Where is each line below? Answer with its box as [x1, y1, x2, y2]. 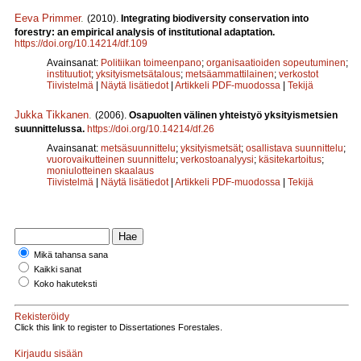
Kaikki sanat [34, 263, 81, 274]
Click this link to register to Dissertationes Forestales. [15, 322, 222, 332]
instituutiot [47, 68, 91, 80]
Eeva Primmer [15, 11, 81, 24]
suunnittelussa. [15, 122, 87, 135]
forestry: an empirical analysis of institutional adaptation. [15, 26, 275, 38]
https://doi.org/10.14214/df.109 [15, 37, 147, 49]
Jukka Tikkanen [15, 108, 89, 121]
